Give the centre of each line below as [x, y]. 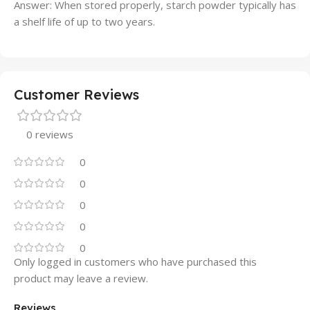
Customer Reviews [76, 94]
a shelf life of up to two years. [84, 21]
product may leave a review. [81, 278]
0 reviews [50, 134]
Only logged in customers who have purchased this [135, 262]
